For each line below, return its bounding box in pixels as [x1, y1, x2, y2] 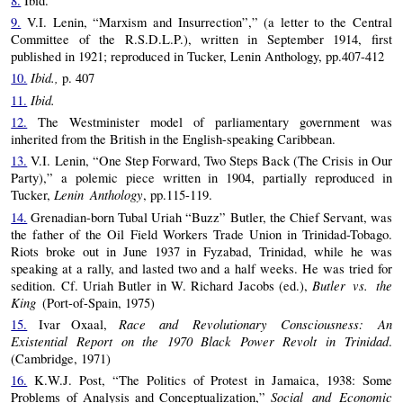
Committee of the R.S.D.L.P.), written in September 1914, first [11, 30, 392, 48]
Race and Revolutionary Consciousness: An [118, 314, 392, 333]
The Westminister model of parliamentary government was [27, 112, 392, 130]
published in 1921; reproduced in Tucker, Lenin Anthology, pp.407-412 [11, 47, 385, 65]
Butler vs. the [312, 275, 392, 294]
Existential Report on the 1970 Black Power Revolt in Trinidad [11, 331, 389, 350]
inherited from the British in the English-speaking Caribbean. [11, 130, 336, 148]
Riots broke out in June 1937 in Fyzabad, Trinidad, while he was [11, 242, 392, 260]
